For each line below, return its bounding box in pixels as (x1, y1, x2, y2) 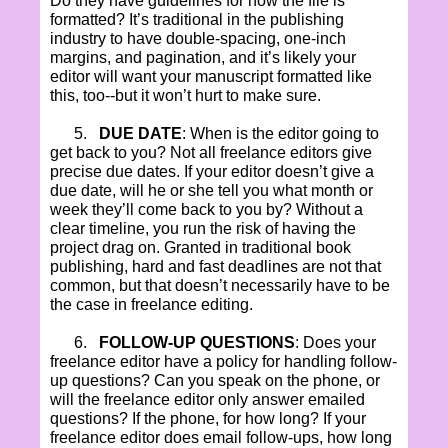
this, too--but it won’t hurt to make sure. (50, 86, 321, 104)
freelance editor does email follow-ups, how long (50, 428, 392, 446)
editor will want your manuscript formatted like (50, 67, 372, 85)
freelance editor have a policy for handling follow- (50, 352, 397, 370)
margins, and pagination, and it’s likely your (50, 48, 356, 66)
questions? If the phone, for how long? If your (50, 409, 366, 427)
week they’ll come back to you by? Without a (50, 200, 363, 218)
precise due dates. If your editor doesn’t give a (50, 162, 374, 180)
